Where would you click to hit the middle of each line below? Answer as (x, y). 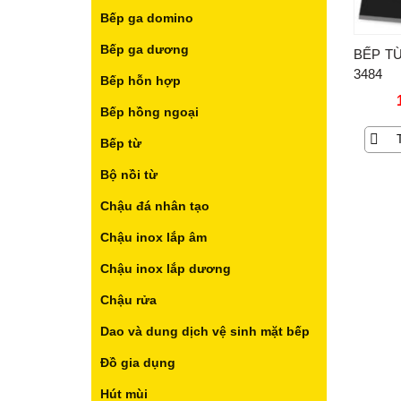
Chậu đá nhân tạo (155, 206)
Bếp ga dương (145, 49)
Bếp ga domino (147, 18)
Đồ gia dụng (138, 363)
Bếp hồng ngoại (149, 112)
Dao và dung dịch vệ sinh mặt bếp (205, 331)
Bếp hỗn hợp (141, 81)
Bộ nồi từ (129, 175)
